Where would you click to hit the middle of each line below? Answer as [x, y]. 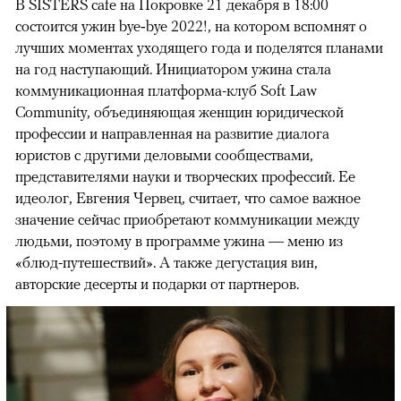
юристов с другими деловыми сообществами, [164, 155]
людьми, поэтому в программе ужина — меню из [179, 241]
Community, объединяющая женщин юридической [179, 112]
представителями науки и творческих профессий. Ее [185, 177]
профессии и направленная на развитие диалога [172, 134]
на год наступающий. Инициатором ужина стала [173, 69]
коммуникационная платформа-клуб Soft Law [166, 91]
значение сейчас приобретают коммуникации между [188, 220]
